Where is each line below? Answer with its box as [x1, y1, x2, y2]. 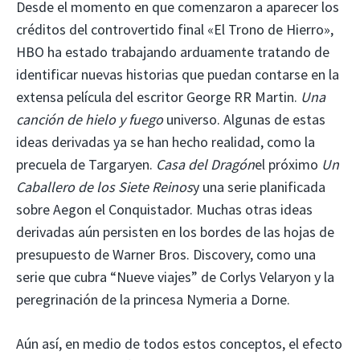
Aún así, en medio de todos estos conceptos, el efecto [16, 333, 342, 353]
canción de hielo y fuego [16, 109, 166, 129]
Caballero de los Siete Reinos [16, 177, 193, 196]
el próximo [255, 154, 321, 174]
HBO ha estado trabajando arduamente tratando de [16, 42, 329, 61]
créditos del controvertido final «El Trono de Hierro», [16, 19, 333, 39]
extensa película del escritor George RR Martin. [16, 87, 301, 106]
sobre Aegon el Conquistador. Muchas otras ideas [16, 199, 313, 219]
